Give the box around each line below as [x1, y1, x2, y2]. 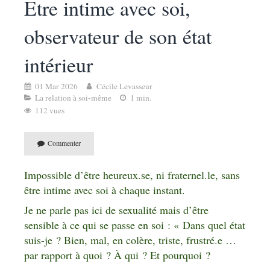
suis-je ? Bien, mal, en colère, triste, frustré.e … [24, 232, 236, 247]
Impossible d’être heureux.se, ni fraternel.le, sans [24, 167, 240, 182]
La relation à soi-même [35, 92, 111, 103]
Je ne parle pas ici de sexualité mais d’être [24, 202, 209, 217]
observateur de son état [24, 22, 212, 50]
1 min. [130, 92, 151, 103]
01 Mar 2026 [35, 80, 78, 92]
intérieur [24, 51, 93, 78]
